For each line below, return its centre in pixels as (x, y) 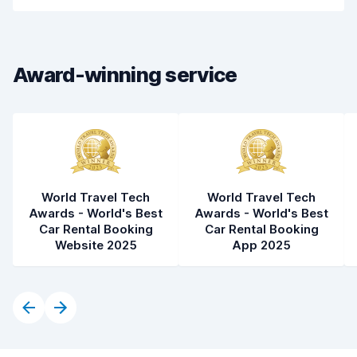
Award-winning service (125, 75)
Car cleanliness (67, 12)
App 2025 (261, 245)
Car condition (62, 47)
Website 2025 (96, 245)
